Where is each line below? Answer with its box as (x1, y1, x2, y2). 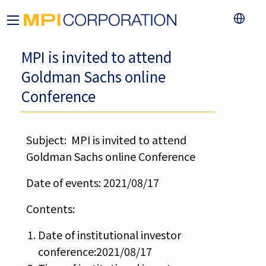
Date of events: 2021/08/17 (26, 175, 159, 191)
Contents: (26, 201, 75, 217)
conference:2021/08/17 (37, 243, 152, 259)
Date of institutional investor (37, 227, 181, 243)
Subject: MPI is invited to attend (26, 132, 186, 148)
